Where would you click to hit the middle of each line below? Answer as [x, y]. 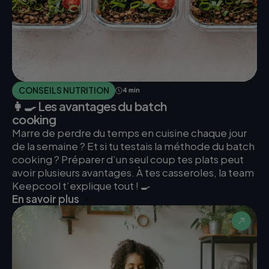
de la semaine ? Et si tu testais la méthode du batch [133, 146]
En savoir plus [46, 198]
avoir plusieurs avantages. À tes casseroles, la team [133, 172]
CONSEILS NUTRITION [64, 90]
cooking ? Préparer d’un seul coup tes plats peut [128, 159]
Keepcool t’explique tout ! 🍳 [81, 185]
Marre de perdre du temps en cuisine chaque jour [129, 132]
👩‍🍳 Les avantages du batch [89, 106]
